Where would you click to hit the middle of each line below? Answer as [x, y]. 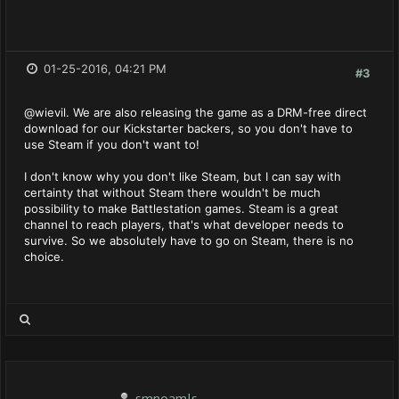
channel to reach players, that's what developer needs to [184, 224]
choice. [44, 256]
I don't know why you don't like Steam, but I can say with [183, 176]
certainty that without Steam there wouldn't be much [172, 192]
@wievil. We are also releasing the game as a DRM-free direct [195, 112]
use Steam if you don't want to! [112, 144]
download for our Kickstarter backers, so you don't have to [188, 128]
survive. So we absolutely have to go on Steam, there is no [189, 240]
